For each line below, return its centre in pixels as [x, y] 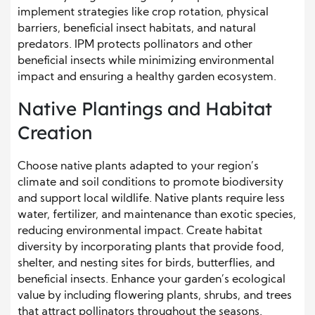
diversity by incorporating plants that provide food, [151, 247]
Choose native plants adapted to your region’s [138, 166]
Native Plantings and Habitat [145, 108]
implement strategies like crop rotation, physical [143, 12]
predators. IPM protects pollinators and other [135, 45]
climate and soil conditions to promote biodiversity [150, 182]
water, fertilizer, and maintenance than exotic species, [157, 215]
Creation [55, 132]
